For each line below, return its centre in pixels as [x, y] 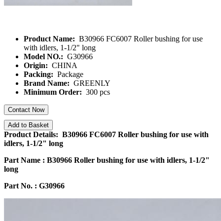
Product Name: [50, 39]
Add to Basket [28, 125]
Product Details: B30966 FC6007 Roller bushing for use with [106, 134]
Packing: [39, 74]
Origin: [37, 65]
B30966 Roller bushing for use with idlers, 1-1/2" [128, 160]
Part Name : [25, 160]
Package [69, 74]
